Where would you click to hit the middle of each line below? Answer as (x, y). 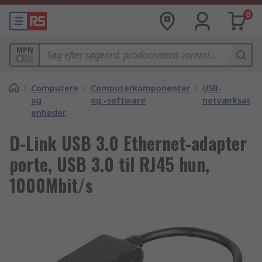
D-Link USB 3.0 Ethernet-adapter (128, 143)
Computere (55, 88)
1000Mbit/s (51, 185)
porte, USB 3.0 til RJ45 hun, (109, 164)
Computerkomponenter (140, 88)
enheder (49, 113)
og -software (118, 100)
